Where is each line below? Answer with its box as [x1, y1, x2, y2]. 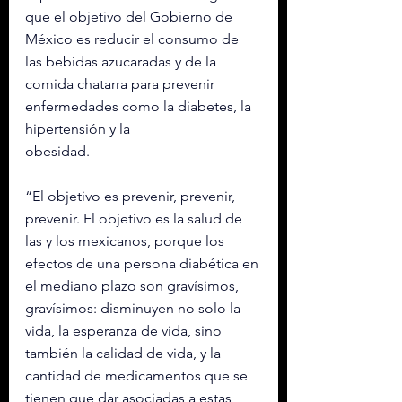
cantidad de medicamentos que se [25, 367, 251, 385]
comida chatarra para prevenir [25, 75, 218, 93]
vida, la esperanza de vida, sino [25, 322, 225, 340]
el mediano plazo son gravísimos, [25, 277, 242, 295]
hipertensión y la [25, 120, 134, 138]
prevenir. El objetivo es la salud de [25, 210, 246, 228]
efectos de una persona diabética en [25, 255, 262, 273]
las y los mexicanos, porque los [25, 232, 228, 250]
